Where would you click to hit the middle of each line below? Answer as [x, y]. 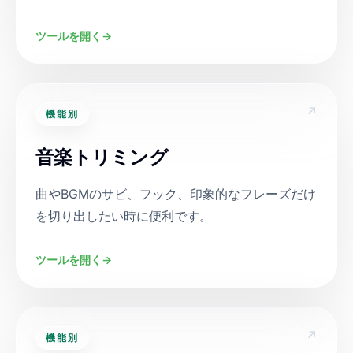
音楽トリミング [102, 157]
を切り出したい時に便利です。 [124, 216]
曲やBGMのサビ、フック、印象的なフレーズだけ [176, 194]
